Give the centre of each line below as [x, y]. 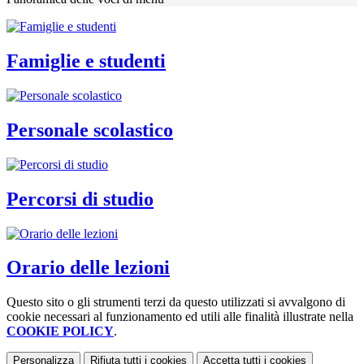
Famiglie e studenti [86, 61]
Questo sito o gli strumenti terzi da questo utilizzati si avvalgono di [176, 302]
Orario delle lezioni [88, 268]
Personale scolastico [90, 130]
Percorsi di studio [80, 199]
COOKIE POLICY [60, 331]
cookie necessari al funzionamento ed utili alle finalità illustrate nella [180, 317]
